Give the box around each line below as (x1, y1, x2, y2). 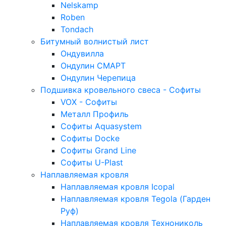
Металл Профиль (61, 108, 129, 119)
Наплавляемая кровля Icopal (61, 181, 175, 192)
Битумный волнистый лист (40, 36, 149, 46)
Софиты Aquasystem (61, 121, 142, 131)
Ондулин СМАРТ (61, 60, 126, 71)
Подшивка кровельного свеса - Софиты (40, 84, 201, 95)
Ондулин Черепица (61, 72, 136, 83)
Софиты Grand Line (61, 145, 136, 155)
